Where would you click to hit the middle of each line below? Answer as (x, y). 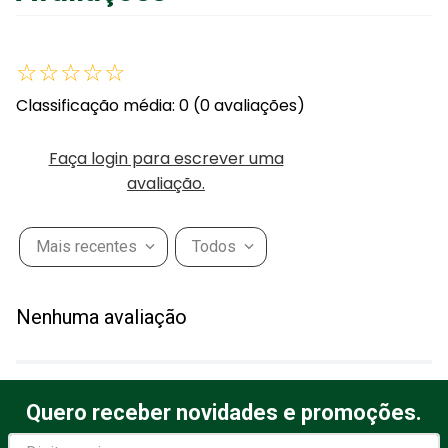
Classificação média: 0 (102, 105)
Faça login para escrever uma (166, 158)
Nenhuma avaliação (101, 317)
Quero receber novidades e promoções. (224, 413)
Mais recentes (87, 247)
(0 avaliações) (249, 105)
